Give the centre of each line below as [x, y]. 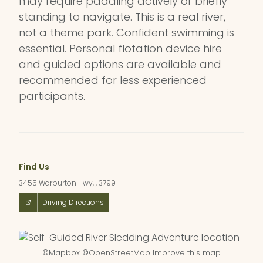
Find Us [34, 167]
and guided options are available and [120, 65]
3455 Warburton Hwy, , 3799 [67, 183]
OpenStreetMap [119, 253]
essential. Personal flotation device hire [120, 49]
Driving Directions [73, 203]
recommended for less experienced [113, 80]
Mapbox [64, 253]
